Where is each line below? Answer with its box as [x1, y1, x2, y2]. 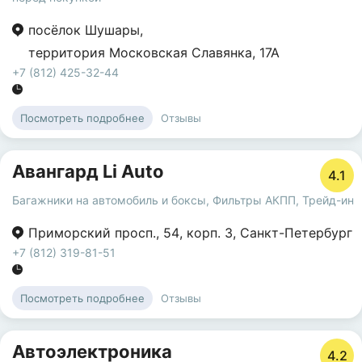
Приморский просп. [28, 225, 156, 241]
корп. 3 [187, 225, 233, 241]
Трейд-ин [302, 193, 354, 207]
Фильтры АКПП [213, 193, 296, 207]
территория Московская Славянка [28, 44, 252, 61]
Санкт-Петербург [240, 225, 352, 241]
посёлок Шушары [28, 22, 140, 38]
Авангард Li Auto [12, 161, 164, 182]
